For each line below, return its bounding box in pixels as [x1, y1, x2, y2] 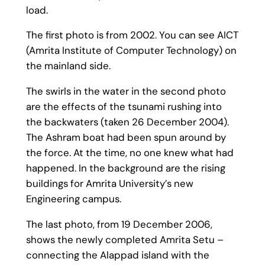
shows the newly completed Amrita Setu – [25, 232, 224, 246]
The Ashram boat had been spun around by [25, 131, 226, 144]
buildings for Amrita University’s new [25, 177, 193, 190]
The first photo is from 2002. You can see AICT [25, 28, 238, 42]
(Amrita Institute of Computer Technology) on [25, 44, 237, 57]
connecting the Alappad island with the [25, 248, 209, 261]
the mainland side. [25, 59, 111, 73]
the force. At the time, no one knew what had [25, 146, 234, 160]
